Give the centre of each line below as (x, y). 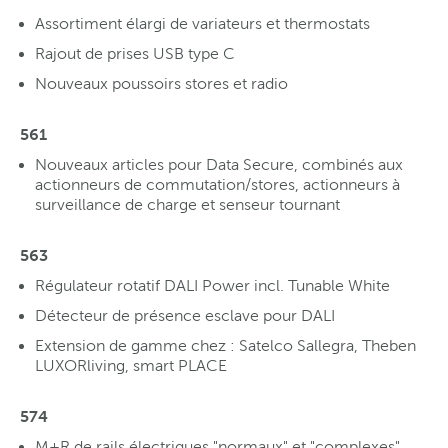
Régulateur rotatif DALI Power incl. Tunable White (212, 285)
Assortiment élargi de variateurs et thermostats (202, 23)
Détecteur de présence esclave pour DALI (185, 315)
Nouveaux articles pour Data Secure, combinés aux (219, 164)
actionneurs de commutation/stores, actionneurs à (217, 184)
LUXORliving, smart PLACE (131, 365)
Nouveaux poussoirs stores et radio (161, 83)
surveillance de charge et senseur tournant (187, 204)
